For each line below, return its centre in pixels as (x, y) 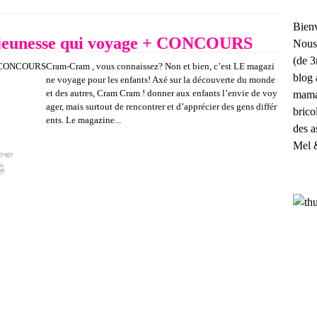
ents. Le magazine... (83, 120)
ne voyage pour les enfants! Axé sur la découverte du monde (161, 80)
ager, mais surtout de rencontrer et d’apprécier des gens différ (161, 106)
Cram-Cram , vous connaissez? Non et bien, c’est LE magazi (160, 66)
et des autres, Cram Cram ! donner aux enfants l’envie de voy (162, 93)
